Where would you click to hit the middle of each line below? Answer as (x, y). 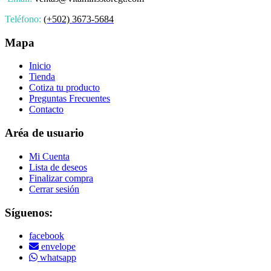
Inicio (40, 66)
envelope (57, 247)
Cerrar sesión (54, 189)
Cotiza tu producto (64, 88)
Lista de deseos (58, 167)
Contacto (46, 109)
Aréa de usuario (44, 133)
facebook (47, 236)
